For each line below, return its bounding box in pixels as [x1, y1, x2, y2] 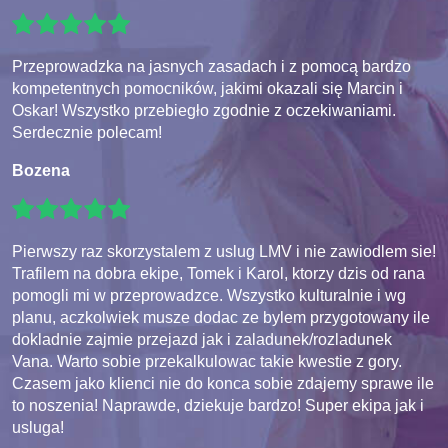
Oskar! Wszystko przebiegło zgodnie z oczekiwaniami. [12, 102, 396, 120]
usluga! [12, 419, 64, 437]
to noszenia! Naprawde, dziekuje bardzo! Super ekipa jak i [12, 397, 424, 415]
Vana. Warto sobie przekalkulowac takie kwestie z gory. [12, 353, 402, 371]
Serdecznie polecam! [12, 124, 162, 142]
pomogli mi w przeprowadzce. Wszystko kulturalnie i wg [12, 287, 406, 305]
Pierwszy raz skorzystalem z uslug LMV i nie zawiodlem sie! [12, 243, 436, 261]
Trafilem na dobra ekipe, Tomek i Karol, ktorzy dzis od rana [12, 265, 425, 283]
